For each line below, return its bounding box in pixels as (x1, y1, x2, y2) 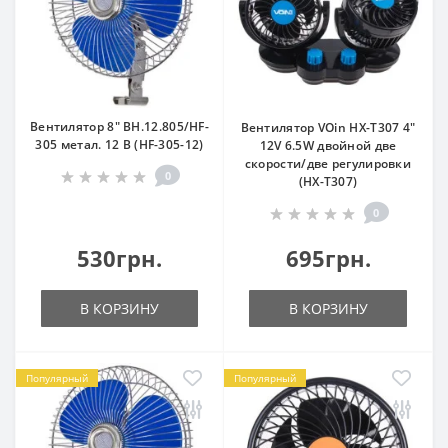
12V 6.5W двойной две (259, 137, 397, 154)
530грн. (77, 243, 162, 273)
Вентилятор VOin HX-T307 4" (240, 119, 416, 136)
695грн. (285, 243, 371, 273)
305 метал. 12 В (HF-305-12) (35, 136, 204, 153)
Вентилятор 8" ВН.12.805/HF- (29, 118, 210, 135)
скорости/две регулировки (244, 155, 412, 172)
